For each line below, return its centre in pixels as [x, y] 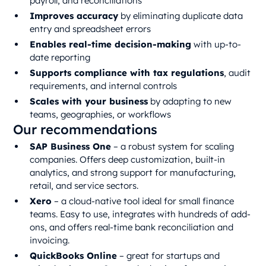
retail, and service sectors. [84, 186]
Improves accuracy [74, 16]
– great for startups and [169, 256]
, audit [237, 73]
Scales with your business [89, 102]
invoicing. [50, 240]
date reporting [60, 58]
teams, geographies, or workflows [101, 115]
